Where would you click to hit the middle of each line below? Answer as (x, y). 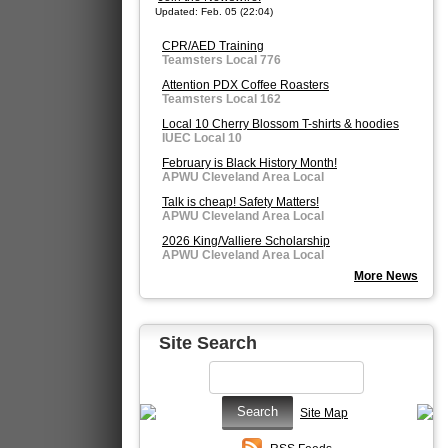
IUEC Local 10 (202, 138)
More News (386, 276)
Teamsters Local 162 (221, 99)
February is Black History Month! (249, 163)
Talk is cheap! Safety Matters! (240, 202)
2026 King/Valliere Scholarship (246, 241)
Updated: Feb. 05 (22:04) (214, 11)
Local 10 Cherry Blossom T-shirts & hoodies (280, 124)
